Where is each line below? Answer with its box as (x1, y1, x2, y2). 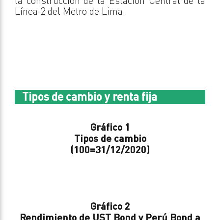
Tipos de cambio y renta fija (22, 89, 157, 103)
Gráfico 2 (90, 199, 130, 212)
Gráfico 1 (90, 120, 130, 133)
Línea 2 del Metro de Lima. (15, 4, 125, 17)
